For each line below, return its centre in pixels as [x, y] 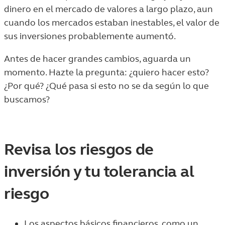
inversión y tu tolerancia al [99, 172]
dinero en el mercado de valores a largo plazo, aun [108, 9]
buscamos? [27, 99]
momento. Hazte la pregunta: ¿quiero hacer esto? [106, 72]
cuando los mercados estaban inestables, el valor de [112, 23]
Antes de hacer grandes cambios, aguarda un [97, 59]
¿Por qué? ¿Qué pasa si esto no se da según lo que [106, 86]
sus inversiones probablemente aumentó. [90, 36]
